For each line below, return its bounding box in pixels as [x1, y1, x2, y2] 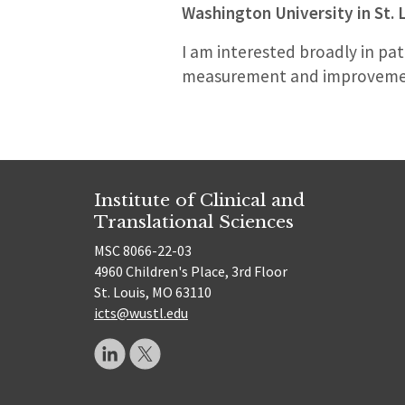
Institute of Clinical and [94, 188, 305, 211]
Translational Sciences [94, 210, 294, 232]
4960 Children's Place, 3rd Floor [94, 262, 287, 281]
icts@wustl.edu [94, 304, 188, 323]
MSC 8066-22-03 [94, 241, 192, 260]
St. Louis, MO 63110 [94, 283, 212, 302]
